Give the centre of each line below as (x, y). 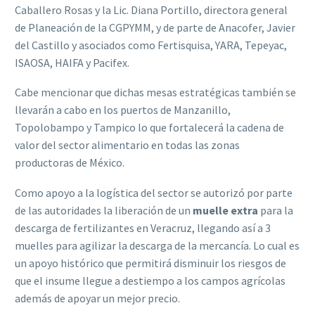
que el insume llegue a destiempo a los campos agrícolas (150, 280)
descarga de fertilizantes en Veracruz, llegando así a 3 (143, 227)
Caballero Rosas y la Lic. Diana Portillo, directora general (151, 9)
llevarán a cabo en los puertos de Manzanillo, (123, 110)
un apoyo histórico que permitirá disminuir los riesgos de (150, 263)
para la (276, 210)
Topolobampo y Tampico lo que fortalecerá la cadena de (149, 128)
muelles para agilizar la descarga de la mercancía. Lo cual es (157, 245)
